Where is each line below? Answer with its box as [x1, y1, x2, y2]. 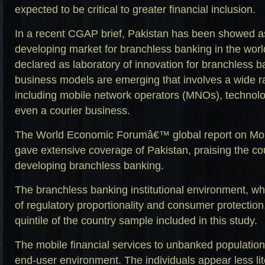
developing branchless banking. [15, 160, 164, 172]
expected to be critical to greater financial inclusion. [15, 4, 256, 15]
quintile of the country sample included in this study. [15, 215, 257, 227]
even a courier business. [15, 105, 130, 117]
